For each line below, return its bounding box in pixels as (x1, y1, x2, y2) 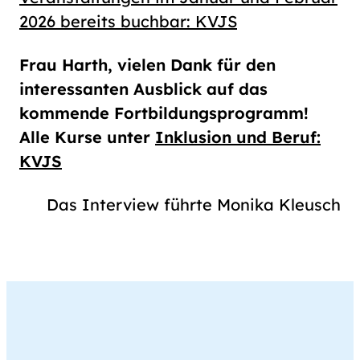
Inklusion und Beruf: (155, 127, 321, 148)
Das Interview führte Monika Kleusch (47, 194, 341, 215)
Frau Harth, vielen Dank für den (19, 55, 276, 76)
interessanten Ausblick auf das (19, 79, 268, 100)
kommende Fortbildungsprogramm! (19, 103, 309, 124)
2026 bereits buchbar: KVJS (19, 11, 237, 32)
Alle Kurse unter (19, 127, 155, 148)
